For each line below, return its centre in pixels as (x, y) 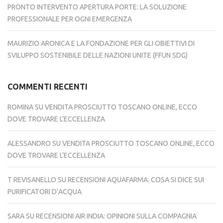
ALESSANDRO (29, 144)
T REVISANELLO (32, 180)
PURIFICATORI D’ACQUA (45, 192)
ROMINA (20, 107)
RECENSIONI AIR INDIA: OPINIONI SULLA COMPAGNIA (116, 216)
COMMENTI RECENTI (48, 87)
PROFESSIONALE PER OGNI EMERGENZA (70, 19)
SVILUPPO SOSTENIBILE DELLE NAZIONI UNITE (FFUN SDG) (98, 56)
